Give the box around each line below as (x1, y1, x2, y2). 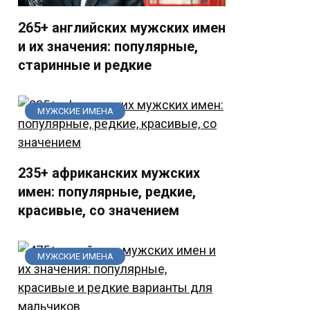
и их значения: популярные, (18, 38, 198, 55)
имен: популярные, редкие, (18, 183, 196, 200)
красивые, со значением (18, 202, 179, 219)
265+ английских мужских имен (18, 19, 226, 36)
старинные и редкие (18, 57, 152, 73)
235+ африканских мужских (18, 165, 200, 181)
